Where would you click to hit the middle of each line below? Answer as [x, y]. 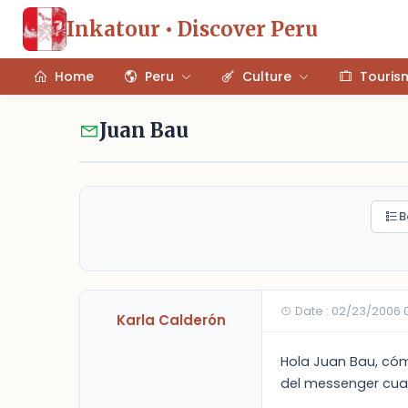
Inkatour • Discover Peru [192, 29]
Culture [267, 76]
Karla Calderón [171, 320]
